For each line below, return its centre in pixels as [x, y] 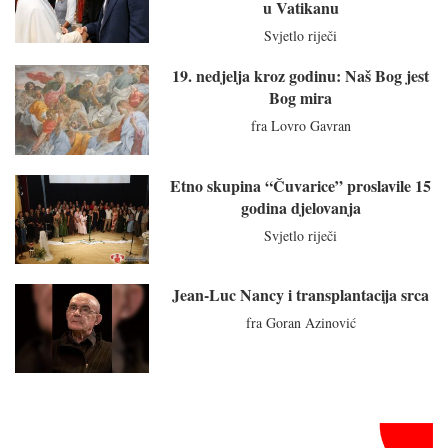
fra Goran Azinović [300, 322]
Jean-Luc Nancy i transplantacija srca [301, 294]
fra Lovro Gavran [300, 126]
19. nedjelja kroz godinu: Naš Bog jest [301, 76]
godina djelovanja [300, 207]
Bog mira [301, 98]
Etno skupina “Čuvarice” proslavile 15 [301, 185]
